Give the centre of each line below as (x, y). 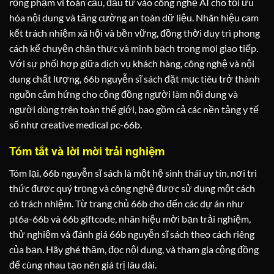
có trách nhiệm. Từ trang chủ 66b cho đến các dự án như (127, 204)
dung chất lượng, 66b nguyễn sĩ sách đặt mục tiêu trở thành (135, 78)
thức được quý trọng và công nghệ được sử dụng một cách (132, 188)
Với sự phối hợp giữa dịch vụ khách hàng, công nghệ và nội (132, 63)
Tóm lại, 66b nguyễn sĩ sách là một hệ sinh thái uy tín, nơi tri (133, 173)
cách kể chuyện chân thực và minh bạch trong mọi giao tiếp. (134, 48)
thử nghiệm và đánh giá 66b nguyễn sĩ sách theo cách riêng (132, 234)
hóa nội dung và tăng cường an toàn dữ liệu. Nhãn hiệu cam (134, 17)
